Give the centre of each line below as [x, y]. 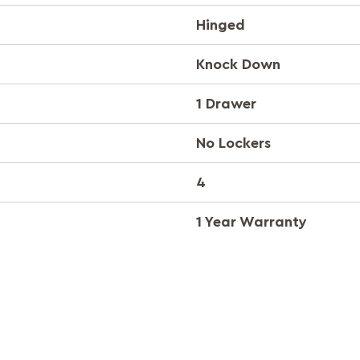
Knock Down [238, 64]
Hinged [221, 25]
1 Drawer [226, 103]
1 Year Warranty [252, 221]
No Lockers [233, 143]
